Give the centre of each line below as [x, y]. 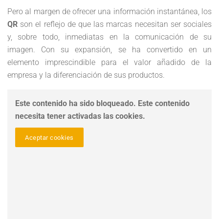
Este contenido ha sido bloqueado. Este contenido [102, 103]
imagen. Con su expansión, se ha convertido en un [109, 50]
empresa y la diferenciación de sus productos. [86, 75]
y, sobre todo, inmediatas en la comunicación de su [109, 37]
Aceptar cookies [49, 137]
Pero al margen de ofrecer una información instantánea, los [109, 11]
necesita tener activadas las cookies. [80, 116]
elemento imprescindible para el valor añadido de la [109, 62]
